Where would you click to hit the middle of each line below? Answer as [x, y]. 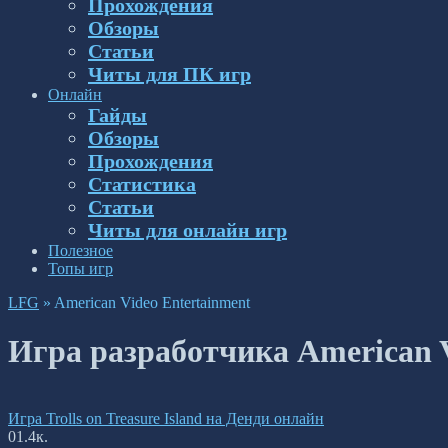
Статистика [142, 184]
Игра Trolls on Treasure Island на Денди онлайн [166, 418]
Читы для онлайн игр [187, 230]
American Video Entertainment [152, 302]
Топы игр [80, 268]
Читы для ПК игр [169, 74]
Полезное [80, 250]
